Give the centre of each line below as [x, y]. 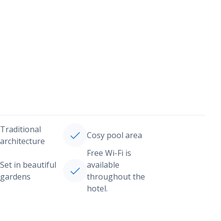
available [103, 165]
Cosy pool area [114, 135]
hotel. [97, 188]
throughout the [116, 177]
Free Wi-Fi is [109, 153]
